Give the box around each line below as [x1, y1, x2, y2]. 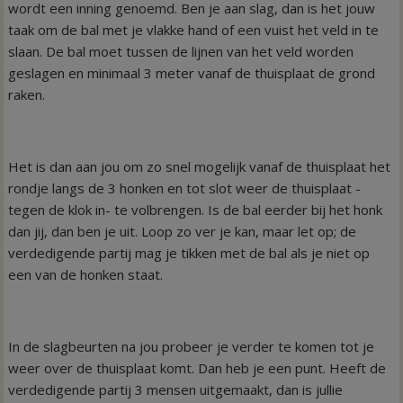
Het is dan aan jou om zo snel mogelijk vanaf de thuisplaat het [8, 157, 391, 175]
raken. [8, 85, 46, 103]
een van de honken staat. [8, 264, 164, 283]
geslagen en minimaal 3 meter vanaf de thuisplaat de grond [8, 63, 376, 82]
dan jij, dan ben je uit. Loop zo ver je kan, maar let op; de [8, 221, 357, 240]
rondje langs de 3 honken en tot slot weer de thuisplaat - [8, 178, 362, 197]
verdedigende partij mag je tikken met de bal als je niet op [8, 243, 371, 262]
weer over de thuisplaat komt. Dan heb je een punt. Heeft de [8, 358, 387, 377]
